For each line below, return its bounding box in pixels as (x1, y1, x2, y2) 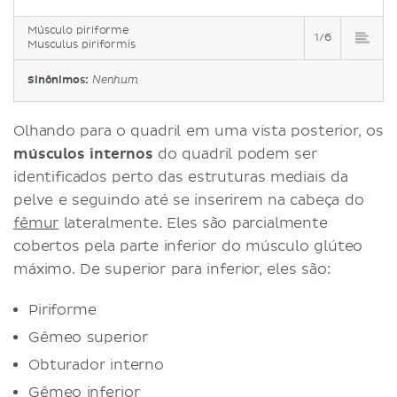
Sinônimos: (27, 73, 92, 87)
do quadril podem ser (152, 144, 317, 163)
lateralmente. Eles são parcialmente (58, 214, 328, 232)
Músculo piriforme (27, 23, 129, 37)
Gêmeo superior (28, 328, 148, 346)
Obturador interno (28, 355, 164, 374)
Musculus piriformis (27, 37, 136, 51)
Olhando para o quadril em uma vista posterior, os (13, 121, 384, 140)
